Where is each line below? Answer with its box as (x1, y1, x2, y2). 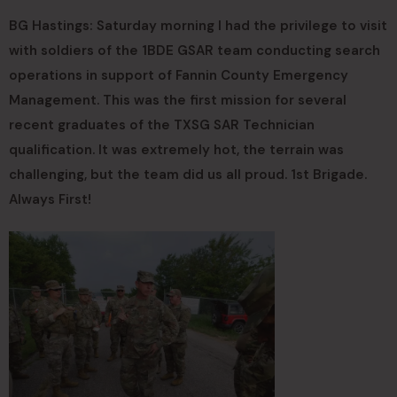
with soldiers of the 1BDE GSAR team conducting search (9, 42, 380, 59)
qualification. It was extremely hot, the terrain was (9, 141, 344, 159)
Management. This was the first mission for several (9, 91, 346, 109)
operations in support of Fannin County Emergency (9, 66, 348, 84)
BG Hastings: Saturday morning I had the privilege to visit (9, 17, 387, 35)
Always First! (9, 191, 91, 208)
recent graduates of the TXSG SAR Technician (9, 116, 315, 134)
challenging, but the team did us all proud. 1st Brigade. (9, 166, 367, 183)
